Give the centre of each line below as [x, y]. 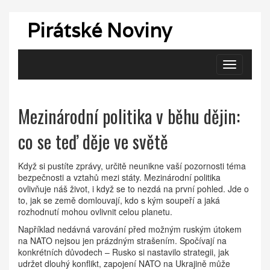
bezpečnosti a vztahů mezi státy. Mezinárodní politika [119, 177]
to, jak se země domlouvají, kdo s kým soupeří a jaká [119, 200]
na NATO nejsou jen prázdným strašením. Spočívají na [122, 240]
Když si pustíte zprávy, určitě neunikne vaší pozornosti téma [132, 166]
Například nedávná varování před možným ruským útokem [130, 229]
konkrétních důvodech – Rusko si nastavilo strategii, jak [124, 252]
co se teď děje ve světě [93, 141]
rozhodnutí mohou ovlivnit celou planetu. [95, 212]
